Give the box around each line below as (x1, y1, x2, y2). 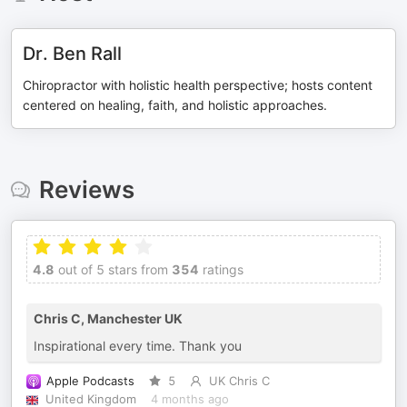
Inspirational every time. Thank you (34, 338, 242, 353)
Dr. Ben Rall (23, 43, 122, 65)
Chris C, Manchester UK (34, 311, 183, 326)
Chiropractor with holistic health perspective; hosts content (23, 77, 372, 93)
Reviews (38, 175, 134, 203)
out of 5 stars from (55, 262, 168, 277)
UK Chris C (208, 374, 270, 388)
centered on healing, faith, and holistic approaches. (23, 97, 327, 113)
